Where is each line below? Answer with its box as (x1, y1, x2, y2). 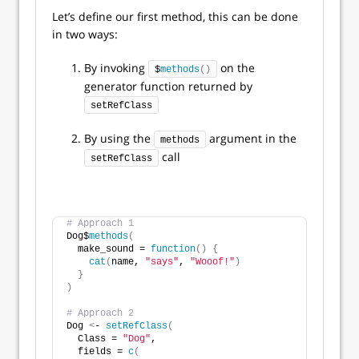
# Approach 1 (67, 218, 134, 229)
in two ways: (52, 26, 118, 42)
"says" (145, 256, 179, 268)
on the (217, 60, 255, 75)
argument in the (206, 131, 296, 146)
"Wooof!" (190, 256, 235, 268)
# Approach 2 (67, 308, 134, 319)
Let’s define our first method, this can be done (52, 9, 298, 24)
